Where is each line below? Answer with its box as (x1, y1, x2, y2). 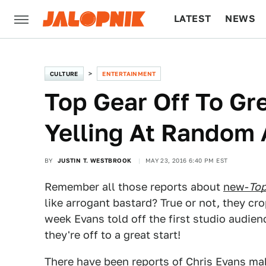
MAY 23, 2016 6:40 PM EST (145, 157, 228, 164)
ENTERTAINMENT (102, 70, 156, 77)
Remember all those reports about (45, 180, 223, 193)
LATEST (174, 13, 211, 24)
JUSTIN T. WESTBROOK (57, 157, 132, 164)
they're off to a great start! (45, 229, 180, 241)
